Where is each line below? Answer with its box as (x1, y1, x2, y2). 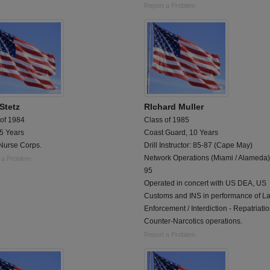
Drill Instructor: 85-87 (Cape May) (144, 141, 253, 150)
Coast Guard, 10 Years (144, 128, 218, 137)
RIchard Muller (144, 102, 204, 112)
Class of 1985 (144, 116, 189, 125)
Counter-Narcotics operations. (144, 217, 242, 226)
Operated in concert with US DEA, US (144, 179, 266, 188)
